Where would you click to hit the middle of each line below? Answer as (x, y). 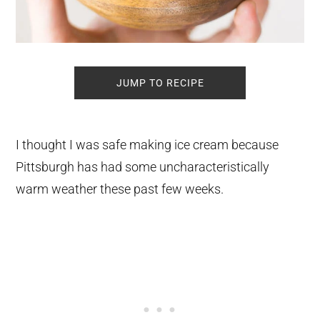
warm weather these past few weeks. (120, 189)
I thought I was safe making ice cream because (147, 145)
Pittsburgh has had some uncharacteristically (143, 167)
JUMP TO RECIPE (160, 83)
